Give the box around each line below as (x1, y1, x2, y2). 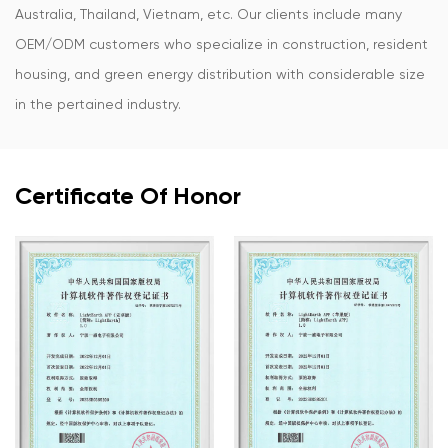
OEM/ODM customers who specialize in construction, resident (15, 36, 428, 52)
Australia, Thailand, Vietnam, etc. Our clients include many (15, 6, 402, 22)
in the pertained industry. (15, 96, 181, 112)
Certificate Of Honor (15, 181, 241, 210)
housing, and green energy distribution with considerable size (15, 66, 425, 82)
